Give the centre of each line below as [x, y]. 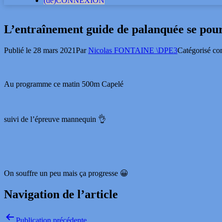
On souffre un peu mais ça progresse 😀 [66, 173]
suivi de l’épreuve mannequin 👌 [55, 119]
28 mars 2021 [55, 50]
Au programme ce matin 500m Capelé [64, 84]
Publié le [19, 50]
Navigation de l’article [61, 194]
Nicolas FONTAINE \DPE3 [133, 50]
